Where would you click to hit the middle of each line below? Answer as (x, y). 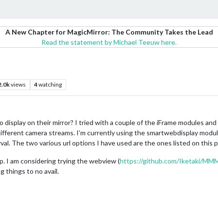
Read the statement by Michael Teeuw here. (109, 42)
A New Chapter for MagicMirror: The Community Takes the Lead (109, 32)
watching (50, 84)
